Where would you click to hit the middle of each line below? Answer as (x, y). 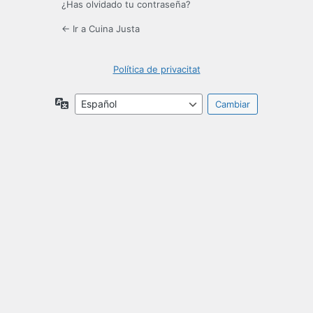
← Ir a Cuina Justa (101, 29)
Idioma (84, 103)
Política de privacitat (156, 70)
